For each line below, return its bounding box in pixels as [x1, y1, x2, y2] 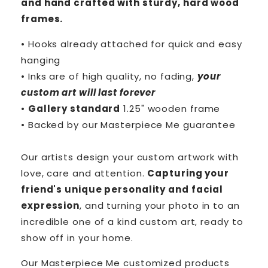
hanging [21, 53, 61, 66]
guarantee [180, 118, 236, 131]
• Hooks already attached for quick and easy [21, 37, 242, 50]
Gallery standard [28, 102, 121, 115]
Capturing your [147, 166, 230, 179]
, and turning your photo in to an [80, 199, 240, 212]
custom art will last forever [21, 86, 156, 99]
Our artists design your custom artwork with [21, 150, 239, 163]
